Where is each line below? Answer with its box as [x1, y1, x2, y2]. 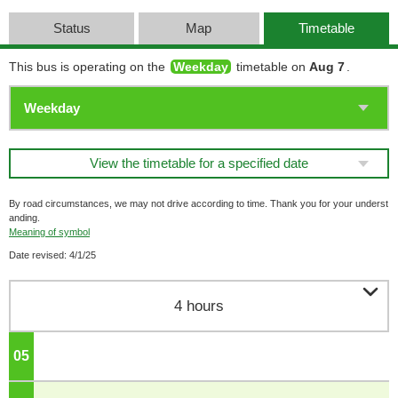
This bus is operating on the [9, 60, 169, 74]
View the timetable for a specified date [90, 155, 308, 171]
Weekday [173, 60, 228, 74]
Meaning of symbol [9, 227, 90, 237]
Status [52, 20, 91, 36]
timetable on [233, 60, 309, 74]
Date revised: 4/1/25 [9, 250, 96, 260]
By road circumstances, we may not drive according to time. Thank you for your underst [9, 198, 388, 209]
